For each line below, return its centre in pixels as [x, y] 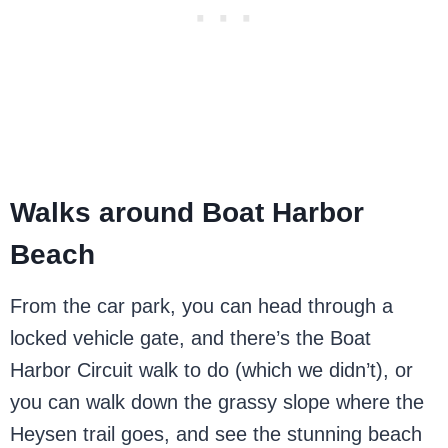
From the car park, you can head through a [202, 306]
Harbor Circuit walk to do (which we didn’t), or [212, 370]
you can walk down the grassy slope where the [217, 402]
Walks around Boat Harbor [187, 213]
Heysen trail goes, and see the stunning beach [216, 434]
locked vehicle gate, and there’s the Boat [191, 338]
